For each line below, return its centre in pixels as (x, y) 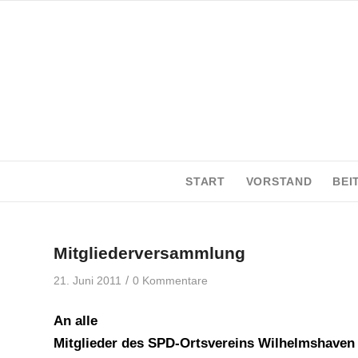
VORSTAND (279, 181)
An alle (76, 321)
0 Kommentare (170, 281)
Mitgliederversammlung (149, 253)
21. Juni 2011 (88, 281)
